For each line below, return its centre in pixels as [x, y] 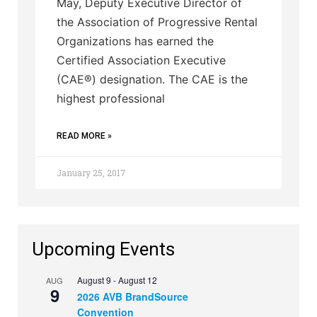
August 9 [94, 279]
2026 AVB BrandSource [133, 296]
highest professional [111, 98]
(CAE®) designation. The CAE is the [152, 79]
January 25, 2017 [91, 172]
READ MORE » [84, 136]
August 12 [138, 279]
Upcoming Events [103, 249]
